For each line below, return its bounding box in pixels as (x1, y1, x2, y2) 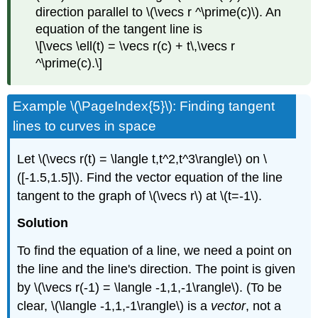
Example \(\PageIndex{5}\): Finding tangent (13, 98, 275, 114)
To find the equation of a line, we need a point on (17, 243, 292, 258)
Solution (17, 216, 69, 231)
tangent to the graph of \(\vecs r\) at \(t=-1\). (17, 188, 263, 203)
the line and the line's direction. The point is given (17, 262, 296, 277)
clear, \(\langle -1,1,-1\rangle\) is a (17, 299, 212, 314)
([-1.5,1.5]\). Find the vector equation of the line (17, 170, 283, 185)
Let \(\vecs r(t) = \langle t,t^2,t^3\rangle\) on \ (17, 151, 268, 166)
